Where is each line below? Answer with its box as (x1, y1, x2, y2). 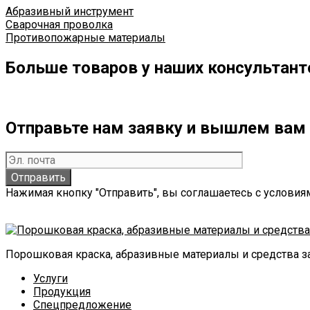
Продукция (33, 285, 91, 299)
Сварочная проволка (6, 18, 113, 32)
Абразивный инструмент (6, 5, 134, 19)
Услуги (33, 272, 68, 286)
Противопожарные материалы (6, 31, 165, 45)
